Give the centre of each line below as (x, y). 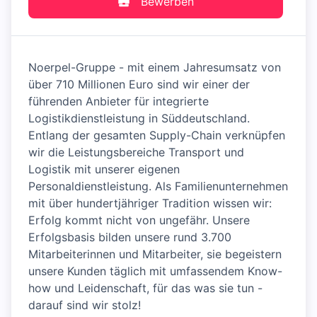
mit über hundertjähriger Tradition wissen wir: (150, 203)
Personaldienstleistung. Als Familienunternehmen (158, 186)
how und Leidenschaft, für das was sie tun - (145, 288)
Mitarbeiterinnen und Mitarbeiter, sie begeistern (155, 254)
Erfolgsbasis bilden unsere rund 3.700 (130, 237)
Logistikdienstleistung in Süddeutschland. (139, 119)
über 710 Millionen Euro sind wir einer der (139, 85)
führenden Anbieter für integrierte (119, 102)
